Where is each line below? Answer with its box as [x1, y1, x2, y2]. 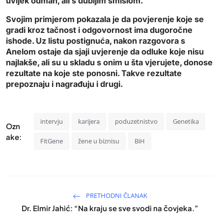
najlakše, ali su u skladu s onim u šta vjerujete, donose [6, 57, 213, 68]
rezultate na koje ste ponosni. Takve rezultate [6, 68, 182, 79]
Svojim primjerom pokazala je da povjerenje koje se [6, 14, 204, 25]
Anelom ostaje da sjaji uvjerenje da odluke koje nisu [6, 47, 204, 57]
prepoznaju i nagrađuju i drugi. [6, 79, 125, 89]
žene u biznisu [78, 137, 120, 146]
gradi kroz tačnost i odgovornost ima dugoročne [6, 25, 192, 35]
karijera [78, 117, 100, 126]
